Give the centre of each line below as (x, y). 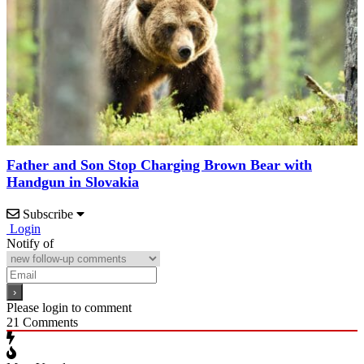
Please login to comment (69, 307)
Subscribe (48, 214)
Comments (49, 322)
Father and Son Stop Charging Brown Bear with (159, 165)
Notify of (30, 243)
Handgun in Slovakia (73, 182)
